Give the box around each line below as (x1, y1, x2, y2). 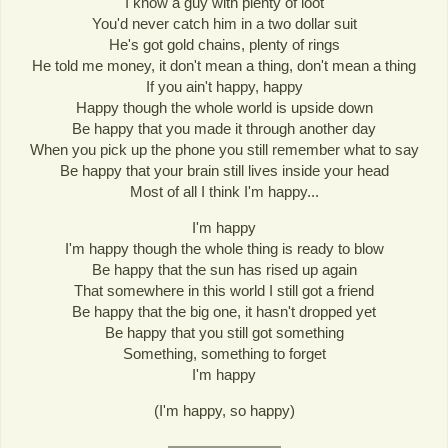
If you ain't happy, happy (145, 77, 303, 95)
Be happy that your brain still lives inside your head (59, 161, 389, 179)
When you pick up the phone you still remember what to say (29, 140, 419, 158)
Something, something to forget (122, 344, 326, 362)
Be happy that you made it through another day (72, 119, 376, 137)
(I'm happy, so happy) (153, 401, 295, 419)
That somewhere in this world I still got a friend (74, 281, 374, 299)
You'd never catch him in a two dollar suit (91, 14, 357, 32)
